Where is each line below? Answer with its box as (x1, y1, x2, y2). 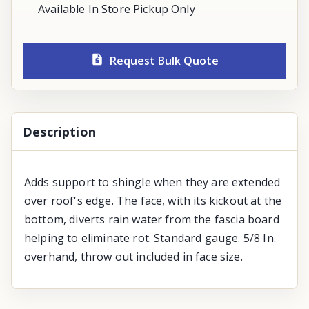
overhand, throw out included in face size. (24, 248, 243, 264)
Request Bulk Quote (110, 52, 219, 68)
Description (23, 123, 96, 140)
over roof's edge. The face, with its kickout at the (24, 192, 282, 208)
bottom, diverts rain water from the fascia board (24, 211, 279, 227)
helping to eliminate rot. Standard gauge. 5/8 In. (24, 230, 276, 246)
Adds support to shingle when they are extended (24, 174, 281, 190)
